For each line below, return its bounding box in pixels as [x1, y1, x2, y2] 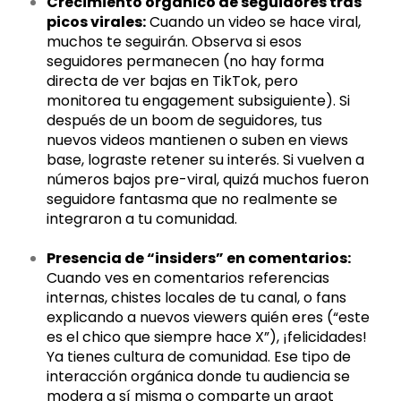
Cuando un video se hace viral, [146, 12, 362, 32]
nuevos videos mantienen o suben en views [47, 130, 349, 150]
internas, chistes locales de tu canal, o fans [47, 287, 347, 308]
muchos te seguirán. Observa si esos [47, 31, 303, 52]
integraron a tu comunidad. [47, 209, 238, 229]
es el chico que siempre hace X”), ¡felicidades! [47, 327, 368, 347]
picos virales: [47, 12, 147, 32]
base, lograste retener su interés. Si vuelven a [47, 149, 365, 170]
